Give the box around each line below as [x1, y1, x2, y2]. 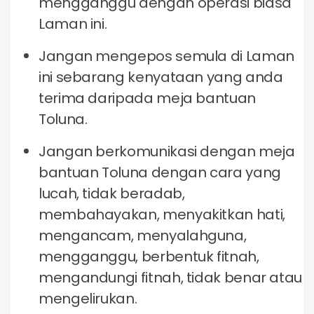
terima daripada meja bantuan [39, 88, 256, 108]
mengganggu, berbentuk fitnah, [39, 247, 259, 266]
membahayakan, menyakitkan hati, [39, 205, 285, 224]
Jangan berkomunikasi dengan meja [39, 142, 295, 161]
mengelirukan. [39, 289, 137, 308]
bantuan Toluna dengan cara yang [39, 163, 281, 182]
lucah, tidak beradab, [39, 184, 185, 203]
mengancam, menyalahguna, [39, 226, 247, 245]
